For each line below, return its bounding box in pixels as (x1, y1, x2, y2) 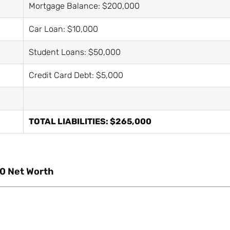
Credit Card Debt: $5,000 (29, 70, 123, 80)
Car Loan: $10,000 (29, 24, 98, 34)
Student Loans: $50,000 (29, 47, 121, 57)
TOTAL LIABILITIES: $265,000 (29, 116, 151, 126)
